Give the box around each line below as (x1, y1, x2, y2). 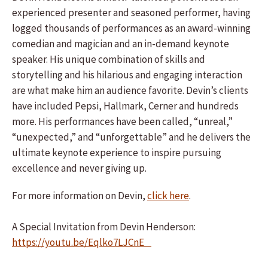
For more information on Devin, (12, 189, 147, 202)
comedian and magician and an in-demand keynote (12, 37, 229, 50)
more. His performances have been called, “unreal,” (12, 115, 233, 128)
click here (147, 189, 189, 202)
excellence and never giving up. (12, 162, 148, 175)
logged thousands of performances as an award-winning (12, 22, 251, 35)
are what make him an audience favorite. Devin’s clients (12, 84, 248, 97)
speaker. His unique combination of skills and (12, 53, 205, 66)
